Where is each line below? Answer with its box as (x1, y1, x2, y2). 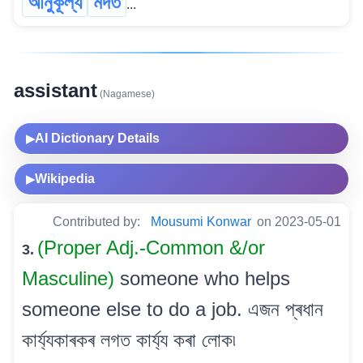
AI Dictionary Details (35, 130, 160, 145)
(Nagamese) (97, 88, 155, 100)
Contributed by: (53, 214, 143, 228)
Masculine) (22, 267, 120, 289)
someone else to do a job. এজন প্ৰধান (22, 297, 323, 320)
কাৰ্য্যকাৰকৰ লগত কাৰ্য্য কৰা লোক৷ (22, 328, 236, 351)
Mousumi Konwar (151, 214, 251, 228)
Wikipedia (35, 171, 95, 186)
